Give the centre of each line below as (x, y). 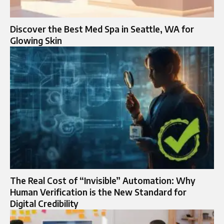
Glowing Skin (36, 41)
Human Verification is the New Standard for (98, 192)
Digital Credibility (44, 203)
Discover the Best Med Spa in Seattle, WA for (102, 29)
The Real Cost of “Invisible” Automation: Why (103, 180)
